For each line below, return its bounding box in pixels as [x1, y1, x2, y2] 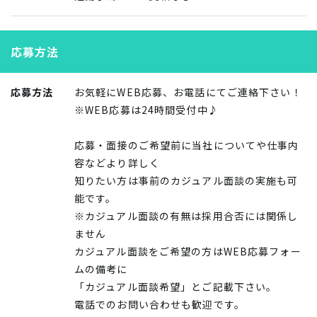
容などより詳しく [74, 155, 160, 170]
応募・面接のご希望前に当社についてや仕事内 [74, 137, 299, 152]
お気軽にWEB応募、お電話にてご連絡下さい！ [74, 84, 302, 99]
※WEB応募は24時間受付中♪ [74, 102, 219, 117]
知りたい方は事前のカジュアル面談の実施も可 [74, 173, 299, 188]
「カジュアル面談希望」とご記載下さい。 [74, 279, 277, 294]
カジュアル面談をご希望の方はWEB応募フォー [74, 243, 301, 258]
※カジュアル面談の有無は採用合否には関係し [74, 208, 299, 223]
